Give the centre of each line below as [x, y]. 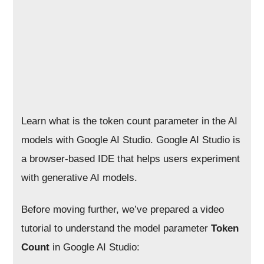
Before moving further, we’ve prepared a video [123, 209]
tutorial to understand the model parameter [116, 228]
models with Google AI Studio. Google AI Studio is [131, 140]
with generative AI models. [80, 178]
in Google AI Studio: [95, 247]
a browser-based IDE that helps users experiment [131, 159]
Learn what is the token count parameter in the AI [130, 121]
